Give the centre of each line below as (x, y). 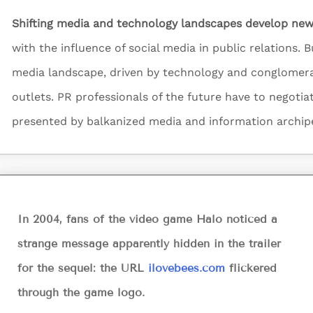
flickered (251, 268)
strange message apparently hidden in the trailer (149, 243)
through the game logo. (81, 292)
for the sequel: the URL (83, 268)
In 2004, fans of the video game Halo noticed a (147, 219)
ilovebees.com (187, 268)
